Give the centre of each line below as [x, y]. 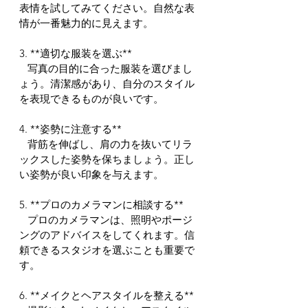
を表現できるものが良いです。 [91, 99]
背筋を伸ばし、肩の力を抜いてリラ [23, 144]
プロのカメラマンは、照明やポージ [23, 220]
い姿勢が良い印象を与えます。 [91, 174]
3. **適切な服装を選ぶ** [76, 53]
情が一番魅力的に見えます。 [86, 23]
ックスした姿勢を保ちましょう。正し [107, 159]
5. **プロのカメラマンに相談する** [101, 205]
